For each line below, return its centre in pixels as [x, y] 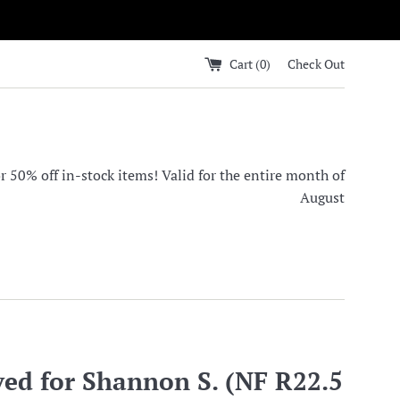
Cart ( [245, 63]
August [322, 197]
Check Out [316, 63]
